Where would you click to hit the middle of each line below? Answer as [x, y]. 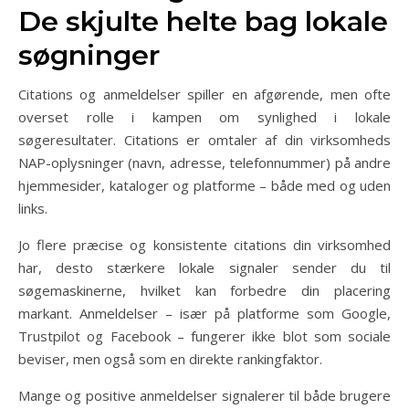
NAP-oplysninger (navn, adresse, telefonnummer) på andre [204, 162]
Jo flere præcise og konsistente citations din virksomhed [204, 244]
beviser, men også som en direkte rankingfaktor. [170, 358]
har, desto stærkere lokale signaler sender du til [204, 267]
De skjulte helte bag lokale [203, 21]
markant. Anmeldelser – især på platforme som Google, [204, 313]
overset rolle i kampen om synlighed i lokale [204, 116]
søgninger [89, 55]
